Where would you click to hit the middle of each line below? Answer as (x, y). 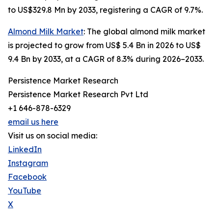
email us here (33, 122)
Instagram (28, 163)
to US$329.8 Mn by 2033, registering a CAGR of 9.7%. (105, 10)
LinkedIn (25, 150)
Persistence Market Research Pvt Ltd (78, 95)
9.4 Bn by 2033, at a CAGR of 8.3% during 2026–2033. (106, 59)
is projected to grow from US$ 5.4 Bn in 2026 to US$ (104, 45)
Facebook (27, 177)
